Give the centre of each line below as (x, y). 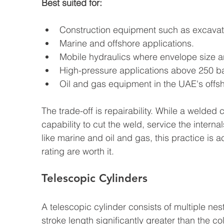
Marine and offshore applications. (127, 43)
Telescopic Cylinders (94, 178)
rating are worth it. (78, 151)
